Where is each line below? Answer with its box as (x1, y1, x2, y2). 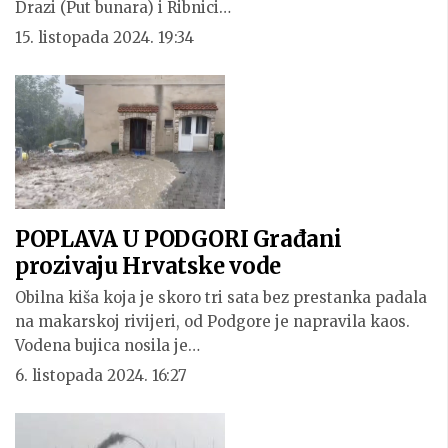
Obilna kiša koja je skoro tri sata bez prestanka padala (15, 287, 427, 307)
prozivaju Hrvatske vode (15, 251, 281, 280)
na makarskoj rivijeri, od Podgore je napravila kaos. (15, 311, 410, 331)
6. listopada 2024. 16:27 (15, 365, 187, 385)
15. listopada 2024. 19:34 (15, 27, 194, 47)
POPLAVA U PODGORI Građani (15, 224, 342, 253)
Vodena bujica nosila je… (15, 335, 200, 355)
